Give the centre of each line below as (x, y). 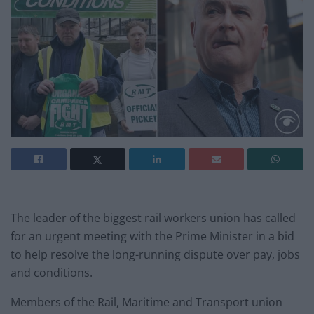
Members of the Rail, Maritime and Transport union (146, 302)
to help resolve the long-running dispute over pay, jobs (155, 254)
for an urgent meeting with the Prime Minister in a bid (152, 236)
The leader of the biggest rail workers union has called (153, 218)
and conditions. (52, 272)
